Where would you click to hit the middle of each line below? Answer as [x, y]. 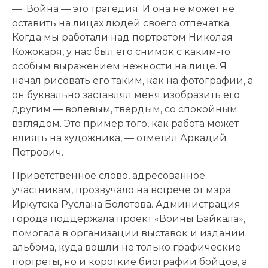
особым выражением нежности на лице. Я [119, 66]
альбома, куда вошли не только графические [127, 247]
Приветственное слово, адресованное [109, 175]
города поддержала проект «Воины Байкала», [129, 218]
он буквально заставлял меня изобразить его [126, 95]
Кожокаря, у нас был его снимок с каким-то [121, 51]
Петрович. [38, 152]
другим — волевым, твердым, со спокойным [125, 109]
